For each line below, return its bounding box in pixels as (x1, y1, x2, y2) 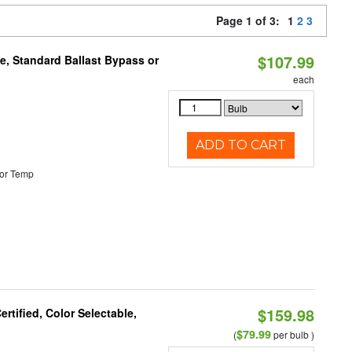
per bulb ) (270, 328, 314, 341)
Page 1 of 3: (216, 13, 286, 28)
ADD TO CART (196, 137, 287, 152)
